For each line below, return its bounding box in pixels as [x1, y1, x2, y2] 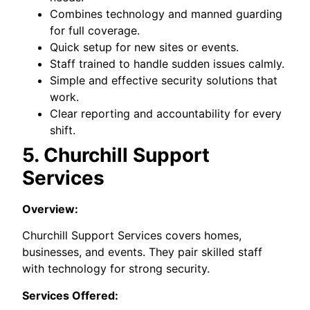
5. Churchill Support [22, 143, 210, 167]
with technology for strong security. [22, 262, 210, 276]
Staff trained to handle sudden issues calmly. [50, 56, 285, 71]
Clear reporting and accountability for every [50, 106, 282, 120]
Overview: [22, 201, 79, 216]
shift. [50, 122, 76, 137]
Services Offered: [22, 288, 119, 302]
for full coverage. [50, 23, 140, 37]
